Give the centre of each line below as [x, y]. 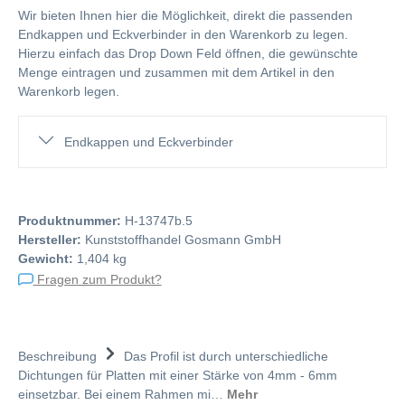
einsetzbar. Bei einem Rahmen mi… [122, 394]
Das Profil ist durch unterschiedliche [226, 356]
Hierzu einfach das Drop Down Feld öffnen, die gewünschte [188, 53]
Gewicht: [46, 259]
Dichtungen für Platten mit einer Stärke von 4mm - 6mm [178, 375]
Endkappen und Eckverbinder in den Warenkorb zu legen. [183, 34]
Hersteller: [50, 240]
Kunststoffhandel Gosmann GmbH [183, 240]
